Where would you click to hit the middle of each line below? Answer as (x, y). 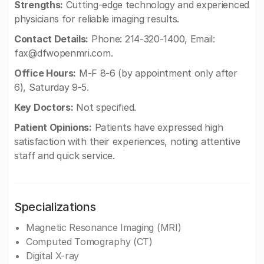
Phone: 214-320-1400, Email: (152, 39)
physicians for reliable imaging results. (97, 19)
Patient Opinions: (53, 127)
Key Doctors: (44, 107)
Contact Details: (52, 39)
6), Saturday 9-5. (52, 87)
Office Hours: (45, 73)
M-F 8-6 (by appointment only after (157, 73)
